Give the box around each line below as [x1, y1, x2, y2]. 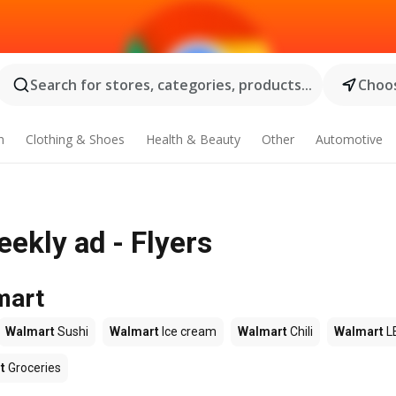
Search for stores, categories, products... [29, 75, 312, 95]
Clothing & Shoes [26, 131, 126, 148]
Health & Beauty [145, 131, 240, 148]
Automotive [315, 131, 383, 148]
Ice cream [159, 324, 217, 339]
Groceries [5, 361, 61, 375]
